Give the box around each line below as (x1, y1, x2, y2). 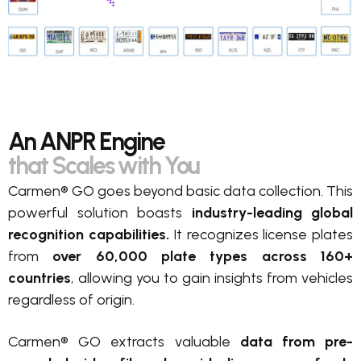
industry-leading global (191, 203, 353, 222)
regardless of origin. (8, 290, 138, 309)
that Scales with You (8, 150, 199, 180)
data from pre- (239, 332, 354, 351)
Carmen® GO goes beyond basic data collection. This (8, 181, 353, 200)
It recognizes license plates (168, 225, 354, 243)
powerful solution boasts (8, 203, 192, 222)
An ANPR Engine (8, 126, 164, 156)
